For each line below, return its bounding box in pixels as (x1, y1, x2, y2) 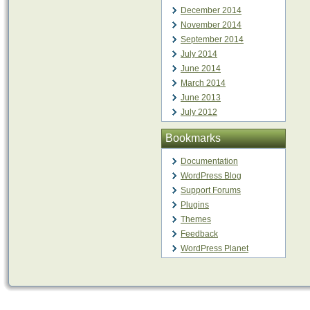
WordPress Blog (181, 171, 241, 181)
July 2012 (181, 107, 217, 117)
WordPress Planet (181, 244, 248, 253)
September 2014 (181, 35, 244, 44)
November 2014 (181, 20, 241, 30)
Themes (181, 215, 211, 224)
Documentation (181, 156, 238, 166)
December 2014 (181, 6, 241, 15)
